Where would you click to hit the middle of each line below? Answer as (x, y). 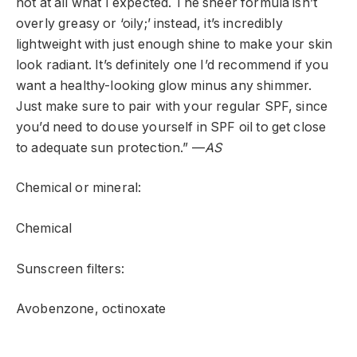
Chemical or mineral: (79, 188)
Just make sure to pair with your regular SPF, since (172, 106)
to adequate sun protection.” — (110, 147)
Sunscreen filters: (70, 269)
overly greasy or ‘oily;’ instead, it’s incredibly (149, 23)
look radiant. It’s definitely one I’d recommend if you (173, 65)
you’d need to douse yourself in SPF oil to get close (171, 127)
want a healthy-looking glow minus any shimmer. (164, 85)
